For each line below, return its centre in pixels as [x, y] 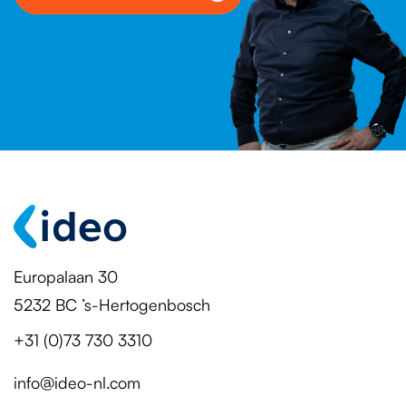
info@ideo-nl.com [77, 383]
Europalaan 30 [66, 277]
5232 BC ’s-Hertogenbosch [112, 305]
